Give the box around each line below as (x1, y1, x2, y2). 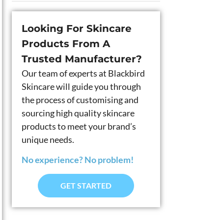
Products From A (22, 38, 110, 50)
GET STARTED (60, 180, 111, 190)
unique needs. (22, 134, 74, 145)
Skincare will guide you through (22, 81, 141, 92)
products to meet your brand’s (22, 121, 136, 132)
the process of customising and (22, 94, 138, 105)
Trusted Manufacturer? (22, 53, 142, 65)
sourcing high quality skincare (22, 108, 135, 118)
